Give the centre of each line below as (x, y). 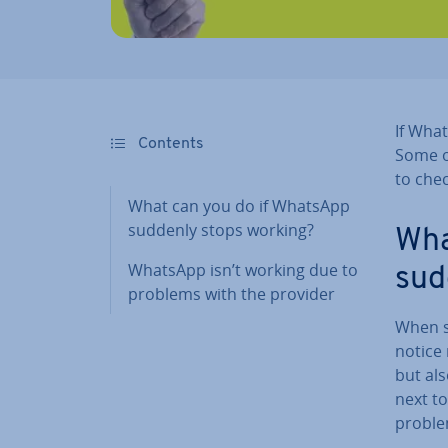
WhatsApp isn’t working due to (243, 270)
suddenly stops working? (221, 230)
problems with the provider (231, 294)
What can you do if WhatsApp (239, 206)
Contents (169, 144)
